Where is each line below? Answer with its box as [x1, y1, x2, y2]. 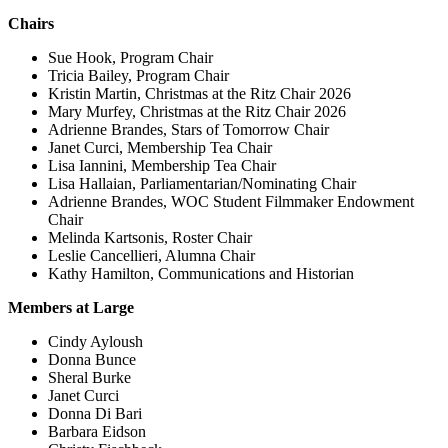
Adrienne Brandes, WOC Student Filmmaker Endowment [48, 193, 414, 210]
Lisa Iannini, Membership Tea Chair [48, 157, 276, 174]
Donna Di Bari [48, 405, 142, 422]
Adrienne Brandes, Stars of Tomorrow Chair [48, 121, 329, 138]
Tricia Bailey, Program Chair [48, 67, 229, 84]
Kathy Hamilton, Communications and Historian [48, 265, 354, 282]
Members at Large [8, 299, 134, 316]
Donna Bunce [48, 351, 136, 368]
